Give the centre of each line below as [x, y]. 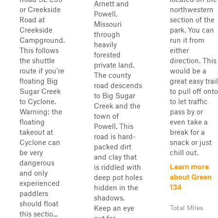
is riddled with [118, 167]
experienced [40, 183]
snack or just [191, 142]
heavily [105, 44]
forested [107, 54]
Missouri [108, 24]
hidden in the [116, 187]
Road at [32, 19]
